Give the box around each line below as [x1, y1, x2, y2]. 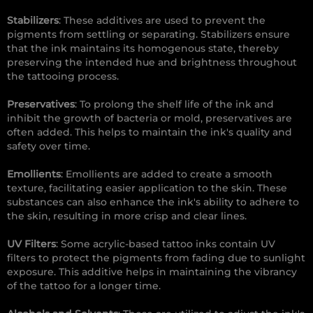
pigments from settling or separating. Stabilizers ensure [7, 28, 290, 41]
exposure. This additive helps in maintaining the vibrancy [7, 265, 297, 279]
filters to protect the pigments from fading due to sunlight [7, 252, 305, 265]
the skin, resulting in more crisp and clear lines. [7, 210, 247, 223]
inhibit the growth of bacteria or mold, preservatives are [7, 112, 292, 125]
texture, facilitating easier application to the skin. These [7, 182, 287, 195]
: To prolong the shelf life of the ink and [75, 98, 274, 111]
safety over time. [7, 140, 90, 153]
